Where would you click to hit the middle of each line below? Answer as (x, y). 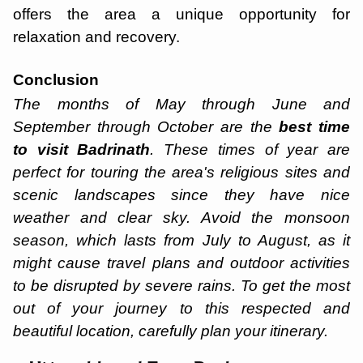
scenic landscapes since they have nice (181, 195)
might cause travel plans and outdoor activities (181, 263)
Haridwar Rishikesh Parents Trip (163, 341)
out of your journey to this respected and (181, 309)
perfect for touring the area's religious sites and (181, 173)
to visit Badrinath (82, 150)
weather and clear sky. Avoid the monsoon (181, 218)
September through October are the (146, 127)
